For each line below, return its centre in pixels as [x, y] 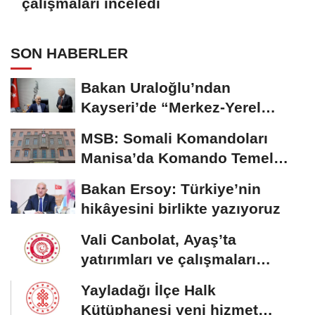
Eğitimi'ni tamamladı [154, 177]
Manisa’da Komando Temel [177, 157]
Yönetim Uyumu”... [148, 127]
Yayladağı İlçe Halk [148, 290]
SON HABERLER [69, 53]
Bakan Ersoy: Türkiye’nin [171, 188]
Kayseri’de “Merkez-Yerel [171, 107]
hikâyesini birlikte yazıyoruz [181, 208]
